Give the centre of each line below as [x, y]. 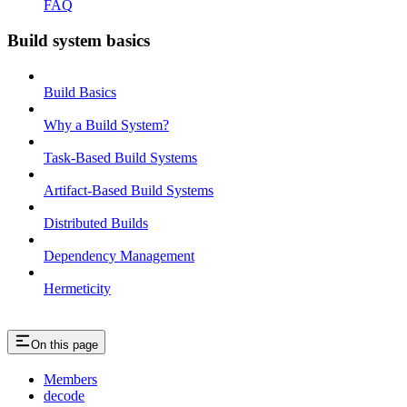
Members [70, 380]
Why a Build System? [106, 124]
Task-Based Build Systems [120, 157]
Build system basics [79, 40]
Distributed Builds [96, 223]
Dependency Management [119, 255]
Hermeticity [77, 288]
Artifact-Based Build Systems [129, 190]
